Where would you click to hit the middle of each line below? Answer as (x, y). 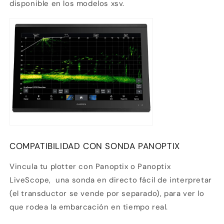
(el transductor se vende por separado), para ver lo (107, 194)
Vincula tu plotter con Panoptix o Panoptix (90, 167)
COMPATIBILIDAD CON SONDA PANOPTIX (95, 146)
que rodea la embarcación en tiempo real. (89, 207)
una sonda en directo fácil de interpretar (134, 180)
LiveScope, (30, 180)
